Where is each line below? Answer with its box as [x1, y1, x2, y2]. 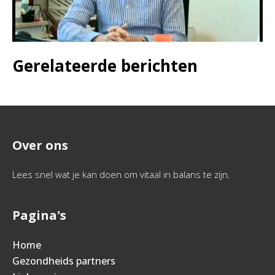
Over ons [12, 137, 68, 154]
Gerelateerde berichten [12, 55, 198, 77]
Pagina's [12, 207, 66, 224]
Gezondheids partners [12, 254, 115, 268]
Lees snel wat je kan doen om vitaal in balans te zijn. [12, 168, 230, 181]
